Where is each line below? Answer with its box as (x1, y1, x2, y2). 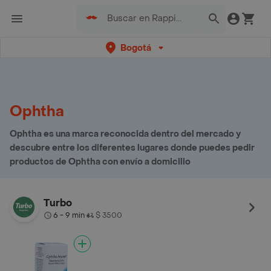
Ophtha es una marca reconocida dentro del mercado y (10, 128, 241, 140)
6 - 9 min (53, 211, 85, 220)
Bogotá (120, 42, 151, 54)
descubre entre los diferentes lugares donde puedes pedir (10, 142, 255, 154)
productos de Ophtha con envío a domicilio (10, 156, 191, 168)
